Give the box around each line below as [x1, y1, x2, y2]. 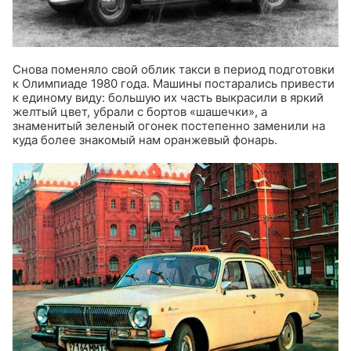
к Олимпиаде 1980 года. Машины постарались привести [13, 75, 335, 91]
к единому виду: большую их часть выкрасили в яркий [13, 89, 324, 105]
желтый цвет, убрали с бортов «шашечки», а [13, 103, 267, 119]
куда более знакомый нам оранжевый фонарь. [13, 132, 277, 147]
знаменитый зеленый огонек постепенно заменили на [13, 118, 325, 133]
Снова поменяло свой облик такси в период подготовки [13, 61, 335, 77]
